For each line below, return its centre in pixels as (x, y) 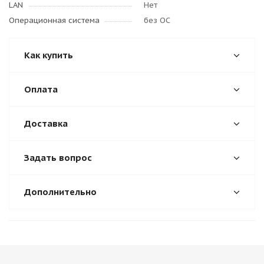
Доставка (46, 123)
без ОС (157, 20)
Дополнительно (60, 192)
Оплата (41, 89)
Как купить (49, 55)
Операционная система (54, 20)
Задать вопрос (58, 158)
